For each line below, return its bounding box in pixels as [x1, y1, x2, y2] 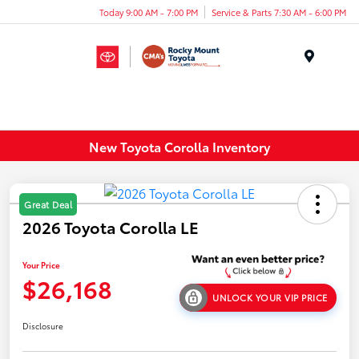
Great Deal [24, 198, 72, 212]
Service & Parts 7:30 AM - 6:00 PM [212, 5, 346, 18]
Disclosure [22, 320, 63, 333]
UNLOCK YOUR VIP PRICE [212, 291, 328, 305]
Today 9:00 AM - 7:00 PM [99, 5, 198, 18]
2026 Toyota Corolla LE [22, 216, 199, 239]
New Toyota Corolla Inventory [89, 136, 270, 155]
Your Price [22, 259, 60, 272]
